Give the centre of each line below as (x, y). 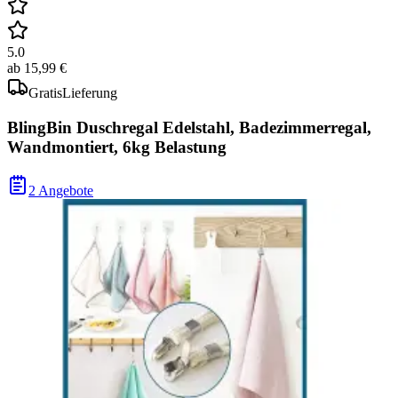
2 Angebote (61, 190)
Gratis (45, 93)
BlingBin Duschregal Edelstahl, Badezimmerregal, (189, 128)
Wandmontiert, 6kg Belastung (117, 147)
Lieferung (90, 93)
